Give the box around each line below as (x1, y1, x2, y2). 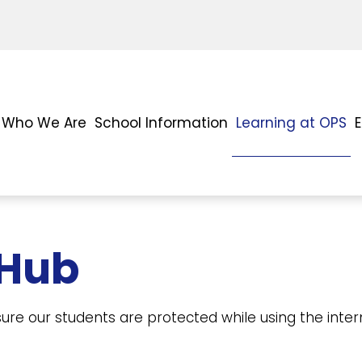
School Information (95, 112, 228, 133)
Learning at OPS (236, 112, 347, 133)
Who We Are (2, 112, 86, 133)
